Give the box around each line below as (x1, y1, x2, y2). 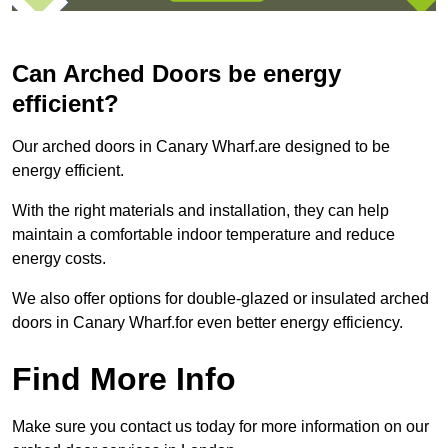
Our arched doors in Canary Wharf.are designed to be (12, 138, 390, 156)
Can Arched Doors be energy (12, 60, 341, 88)
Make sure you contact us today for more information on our (12, 418, 429, 436)
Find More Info (12, 361, 236, 398)
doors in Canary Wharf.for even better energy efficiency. (12, 314, 403, 332)
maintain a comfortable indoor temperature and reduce (12, 226, 395, 244)
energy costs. (12, 250, 106, 268)
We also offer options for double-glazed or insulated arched (12, 290, 429, 308)
